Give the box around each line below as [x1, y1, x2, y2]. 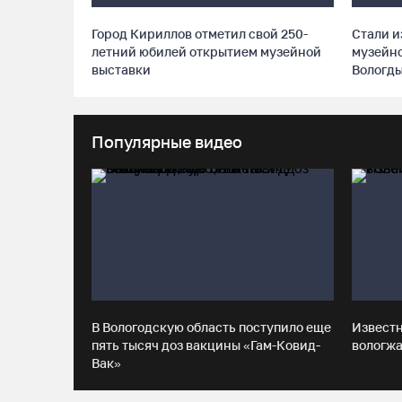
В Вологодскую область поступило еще [92, 319, 331, 335]
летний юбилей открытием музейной [92, 43, 321, 59]
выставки [92, 61, 151, 77]
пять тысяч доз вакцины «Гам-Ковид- [92, 337, 320, 353]
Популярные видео [92, 131, 242, 152]
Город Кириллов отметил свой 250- [92, 25, 308, 41]
